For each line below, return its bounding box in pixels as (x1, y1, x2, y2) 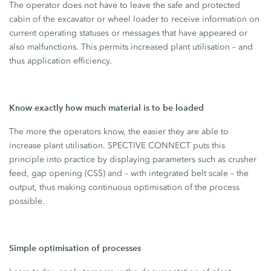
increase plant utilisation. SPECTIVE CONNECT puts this (9, 140, 226, 151)
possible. (9, 195, 45, 206)
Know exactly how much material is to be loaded (9, 102, 204, 113)
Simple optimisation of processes (9, 242, 142, 253)
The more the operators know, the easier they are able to (9, 126, 229, 137)
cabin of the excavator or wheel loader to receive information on (9, 13, 260, 24)
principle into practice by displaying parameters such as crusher (9, 154, 257, 165)
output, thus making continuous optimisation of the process (9, 181, 240, 192)
